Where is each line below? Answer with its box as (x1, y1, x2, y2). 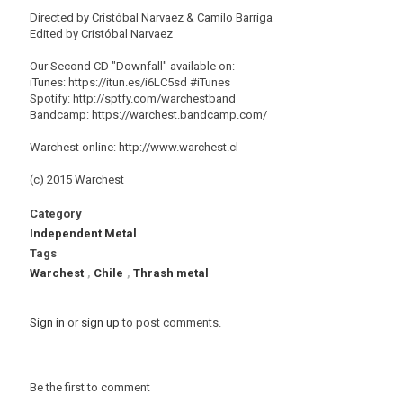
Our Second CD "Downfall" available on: (30, 59, 235, 73)
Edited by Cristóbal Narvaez (30, 27, 173, 40)
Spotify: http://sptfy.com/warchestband (30, 92, 236, 105)
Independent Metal (30, 227, 137, 240)
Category (30, 207, 82, 220)
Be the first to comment (30, 381, 150, 394)
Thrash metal (133, 266, 209, 280)
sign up (81, 316, 120, 329)
